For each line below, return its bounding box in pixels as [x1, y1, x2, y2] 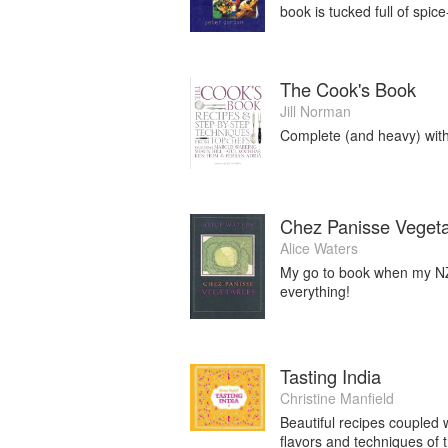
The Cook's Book [280, 75, 416, 102]
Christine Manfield [280, 387, 394, 408]
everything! [280, 280, 350, 301]
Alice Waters [280, 237, 358, 258]
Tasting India [280, 362, 381, 389]
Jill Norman [280, 100, 351, 121]
